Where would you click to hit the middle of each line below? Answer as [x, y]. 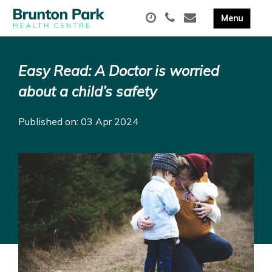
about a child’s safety [87, 91]
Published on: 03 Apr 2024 [78, 121]
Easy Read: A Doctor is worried [119, 71]
